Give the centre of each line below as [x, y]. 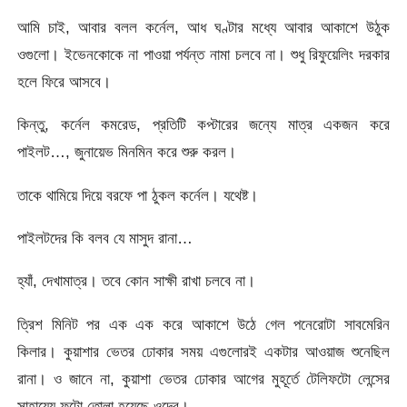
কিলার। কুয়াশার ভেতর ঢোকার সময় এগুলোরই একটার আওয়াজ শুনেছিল [203, 351]
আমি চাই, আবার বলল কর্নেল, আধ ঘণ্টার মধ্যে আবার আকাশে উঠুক [203, 28]
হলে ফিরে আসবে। [65, 82]
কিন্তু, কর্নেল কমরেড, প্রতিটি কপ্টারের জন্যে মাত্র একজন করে [203, 125]
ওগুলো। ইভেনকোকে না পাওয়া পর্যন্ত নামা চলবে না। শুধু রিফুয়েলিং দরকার [203, 55]
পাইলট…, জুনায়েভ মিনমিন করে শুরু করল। [127, 152]
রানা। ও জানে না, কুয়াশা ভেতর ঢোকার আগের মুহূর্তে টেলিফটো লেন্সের [203, 378]
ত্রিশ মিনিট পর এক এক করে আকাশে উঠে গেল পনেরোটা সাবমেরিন [203, 324]
